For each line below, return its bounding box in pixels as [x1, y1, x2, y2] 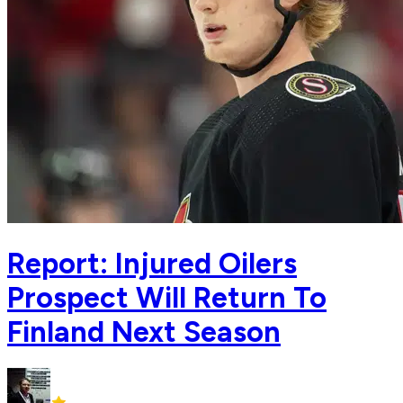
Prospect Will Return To [7, 280, 327, 315]
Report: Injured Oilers [7, 246, 297, 281]
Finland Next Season [7, 314, 281, 349]
